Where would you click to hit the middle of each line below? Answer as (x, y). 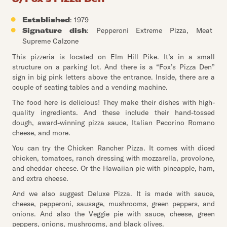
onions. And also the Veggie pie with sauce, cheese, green (113, 214)
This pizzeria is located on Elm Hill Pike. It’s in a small (113, 57)
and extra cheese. (40, 178)
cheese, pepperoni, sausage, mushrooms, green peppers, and (113, 204)
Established (46, 20)
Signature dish (54, 30)
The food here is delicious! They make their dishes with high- (113, 102)
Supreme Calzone (50, 41)
